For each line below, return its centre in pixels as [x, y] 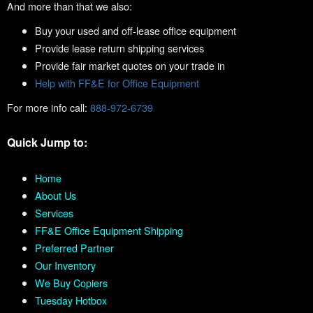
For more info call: [49, 108]
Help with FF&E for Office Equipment [117, 83]
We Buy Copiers [71, 283]
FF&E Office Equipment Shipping [109, 231]
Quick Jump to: [47, 143]
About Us [56, 196]
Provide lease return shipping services [119, 48]
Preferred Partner [74, 248]
